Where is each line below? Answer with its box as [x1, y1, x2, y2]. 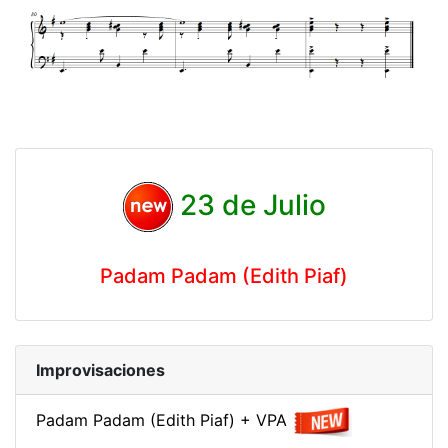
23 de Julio [172, 187, 326, 222]
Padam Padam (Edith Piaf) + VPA [36, 410, 287, 431]
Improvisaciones [36, 360, 165, 381]
